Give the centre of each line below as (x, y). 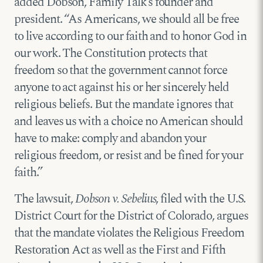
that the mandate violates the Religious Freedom (129, 233)
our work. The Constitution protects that (111, 53)
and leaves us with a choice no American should (129, 121)
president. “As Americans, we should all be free (127, 19)
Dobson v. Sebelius (116, 199)
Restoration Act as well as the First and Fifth (120, 250)
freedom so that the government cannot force (121, 70)
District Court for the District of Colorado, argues (131, 216)
